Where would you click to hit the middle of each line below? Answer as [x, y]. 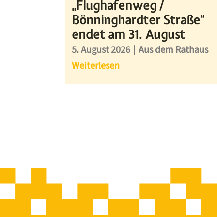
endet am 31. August [129, 35]
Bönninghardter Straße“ [138, 20]
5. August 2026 [101, 50]
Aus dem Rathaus [174, 50]
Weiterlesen [96, 66]
